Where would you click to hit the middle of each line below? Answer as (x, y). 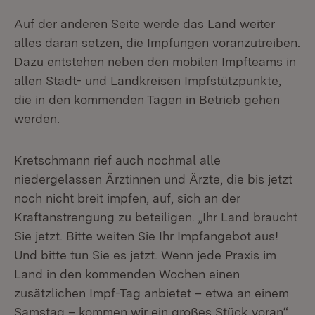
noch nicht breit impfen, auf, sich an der (127, 198)
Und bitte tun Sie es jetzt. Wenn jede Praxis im (145, 255)
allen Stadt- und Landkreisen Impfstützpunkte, (148, 81)
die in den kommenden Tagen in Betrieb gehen (147, 99)
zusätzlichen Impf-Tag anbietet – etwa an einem (152, 293)
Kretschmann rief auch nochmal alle (117, 160)
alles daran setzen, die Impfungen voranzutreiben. (157, 43)
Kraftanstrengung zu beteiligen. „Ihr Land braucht (156, 217)
